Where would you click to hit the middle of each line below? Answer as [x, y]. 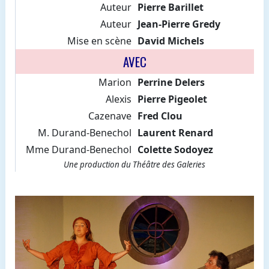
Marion [115, 83]
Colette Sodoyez [175, 150]
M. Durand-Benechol [84, 133]
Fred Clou [160, 116]
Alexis [118, 99]
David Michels [171, 41]
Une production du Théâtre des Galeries [135, 165]
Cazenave [110, 116]
